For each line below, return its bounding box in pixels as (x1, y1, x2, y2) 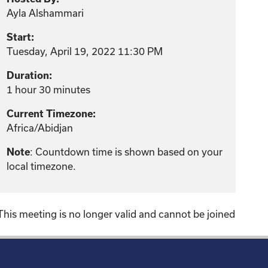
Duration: (7, 70, 53, 81)
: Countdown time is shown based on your (30, 146, 223, 157)
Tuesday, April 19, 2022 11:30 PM (7, 45, 163, 57)
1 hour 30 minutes (7, 84, 91, 95)
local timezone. (7, 160, 77, 172)
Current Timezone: (7, 108, 96, 119)
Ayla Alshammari (7, 7, 84, 19)
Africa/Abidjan (7, 122, 74, 133)
